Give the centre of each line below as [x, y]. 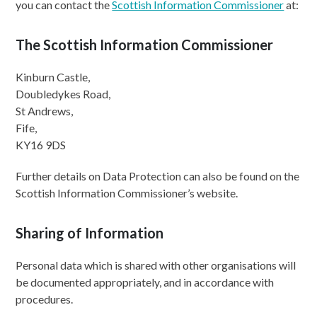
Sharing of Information [90, 233]
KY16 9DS [41, 145]
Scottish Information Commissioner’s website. [127, 193]
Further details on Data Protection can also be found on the [158, 176]
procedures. [45, 299]
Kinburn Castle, [53, 77]
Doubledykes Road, [63, 94]
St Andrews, [45, 111]
